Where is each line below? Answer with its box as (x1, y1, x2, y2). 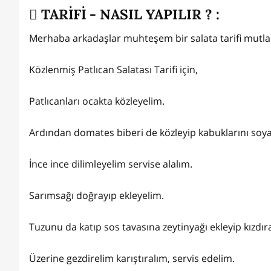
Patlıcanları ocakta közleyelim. (29, 94, 167, 108)
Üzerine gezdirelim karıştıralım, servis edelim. (29, 252, 235, 266)
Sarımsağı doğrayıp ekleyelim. (29, 189, 166, 203)
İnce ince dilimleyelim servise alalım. (29, 157, 195, 171)
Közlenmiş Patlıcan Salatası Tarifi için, (29, 63, 198, 77)
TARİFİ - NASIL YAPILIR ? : (38, 5, 220, 23)
